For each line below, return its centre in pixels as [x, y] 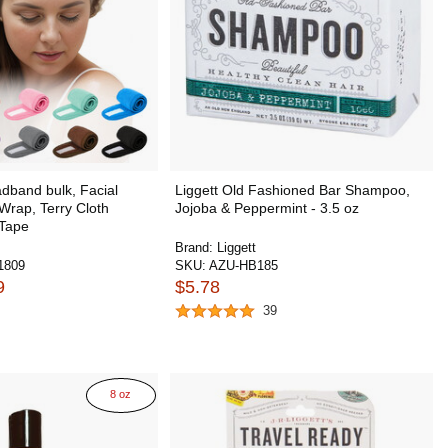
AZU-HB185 [243, 265]
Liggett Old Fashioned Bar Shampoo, [292, 190]
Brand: [195, 247]
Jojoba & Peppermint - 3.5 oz [266, 208]
